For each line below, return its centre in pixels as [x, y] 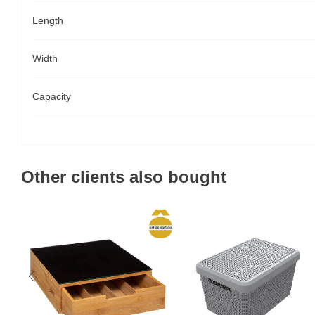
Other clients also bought [124, 177]
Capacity [52, 96]
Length [48, 20]
